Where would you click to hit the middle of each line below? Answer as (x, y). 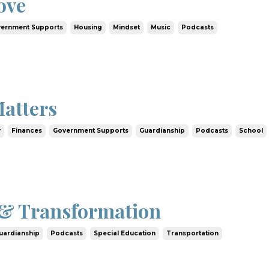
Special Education (125, 234)
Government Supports (91, 130)
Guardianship (162, 130)
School (251, 130)
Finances (27, 130)
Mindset (127, 28)
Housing (88, 28)
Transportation (193, 234)
